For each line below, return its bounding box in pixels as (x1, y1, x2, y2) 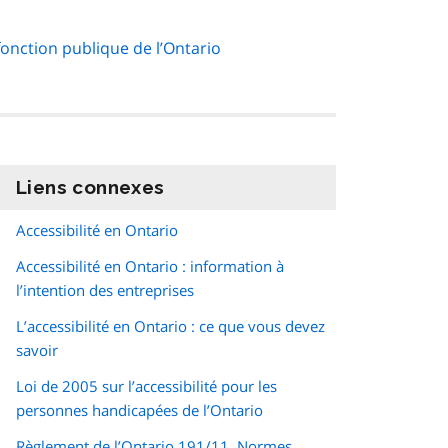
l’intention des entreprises (16, 280, 194, 301)
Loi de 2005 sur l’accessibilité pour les (16, 376, 277, 397)
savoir (16, 340, 58, 361)
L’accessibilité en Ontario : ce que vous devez (16, 316, 325, 337)
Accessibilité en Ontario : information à (16, 256, 284, 277)
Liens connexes (16, 176, 165, 199)
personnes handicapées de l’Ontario (16, 400, 263, 421)
